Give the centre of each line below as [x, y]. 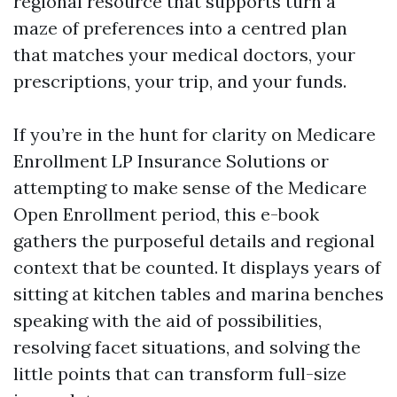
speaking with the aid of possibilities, [167, 320]
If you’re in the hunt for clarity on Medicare [195, 134]
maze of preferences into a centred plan [180, 28]
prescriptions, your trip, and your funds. [180, 81]
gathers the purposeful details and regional [194, 241]
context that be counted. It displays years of [197, 267]
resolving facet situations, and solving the [187, 347]
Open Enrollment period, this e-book [166, 214]
